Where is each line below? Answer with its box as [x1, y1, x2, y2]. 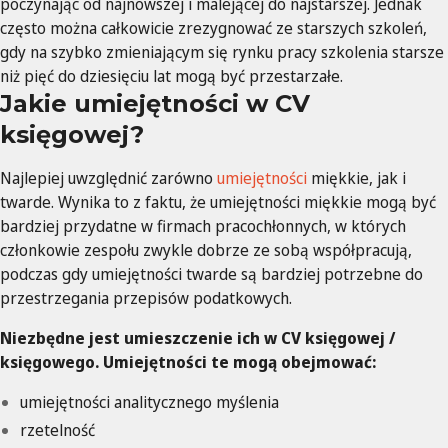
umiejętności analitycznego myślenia [20, 391, 279, 414]
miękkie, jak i [307, 167, 406, 190]
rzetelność [20, 419, 95, 442]
